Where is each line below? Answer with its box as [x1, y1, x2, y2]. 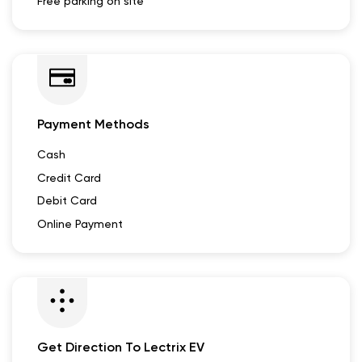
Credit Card [37, 170, 101, 184]
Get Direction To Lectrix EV [37, 339, 204, 356]
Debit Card [37, 193, 97, 207]
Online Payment [37, 217, 123, 230]
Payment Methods [37, 116, 149, 133]
